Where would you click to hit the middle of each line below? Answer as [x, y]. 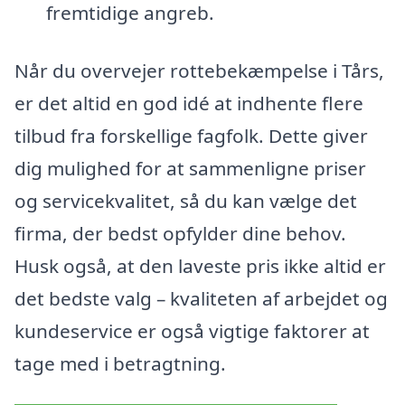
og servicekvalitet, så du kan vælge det [186, 200]
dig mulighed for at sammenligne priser [190, 168]
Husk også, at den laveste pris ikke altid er [200, 265]
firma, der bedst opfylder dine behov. [180, 233]
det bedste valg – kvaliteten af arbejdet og [201, 298]
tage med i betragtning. [120, 363]
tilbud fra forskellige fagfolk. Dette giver [191, 135]
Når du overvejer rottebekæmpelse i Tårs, [199, 70]
